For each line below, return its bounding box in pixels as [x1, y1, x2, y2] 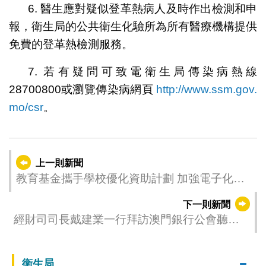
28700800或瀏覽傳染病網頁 [8, 83, 157, 96]
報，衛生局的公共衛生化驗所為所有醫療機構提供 [8, 20, 258, 33]
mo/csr [8, 100, 43, 113]
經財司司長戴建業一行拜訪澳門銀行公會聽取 [13, 213, 239, 226]
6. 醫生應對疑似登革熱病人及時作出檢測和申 [27, 2, 258, 15]
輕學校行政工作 [15, 188, 95, 201]
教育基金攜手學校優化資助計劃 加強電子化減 [15, 172, 177, 185]
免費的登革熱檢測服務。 [8, 37, 133, 50]
